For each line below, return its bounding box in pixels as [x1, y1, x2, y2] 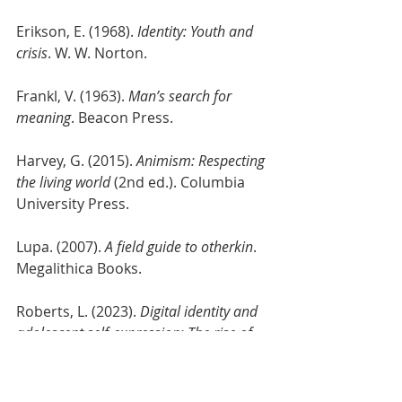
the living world [16, 172, 110, 192]
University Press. [16, 194, 129, 214]
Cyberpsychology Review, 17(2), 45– [16, 366, 252, 386]
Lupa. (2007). [16, 237, 105, 257]
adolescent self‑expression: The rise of [16, 323, 256, 343]
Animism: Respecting [136, 151, 268, 170]
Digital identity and [140, 301, 261, 321]
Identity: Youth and [137, 22, 257, 41]
